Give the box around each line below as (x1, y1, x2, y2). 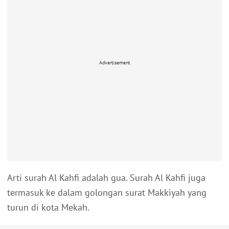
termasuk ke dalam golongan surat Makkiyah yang (7, 187, 207, 199)
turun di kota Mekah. (7, 201, 89, 214)
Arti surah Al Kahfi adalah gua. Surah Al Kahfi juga (7, 172, 205, 184)
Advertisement (99, 59, 130, 66)
